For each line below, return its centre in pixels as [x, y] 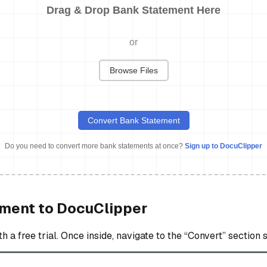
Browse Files [133, 71]
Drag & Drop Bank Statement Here [133, 10]
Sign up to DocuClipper [223, 146]
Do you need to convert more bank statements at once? [95, 146]
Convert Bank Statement [133, 121]
